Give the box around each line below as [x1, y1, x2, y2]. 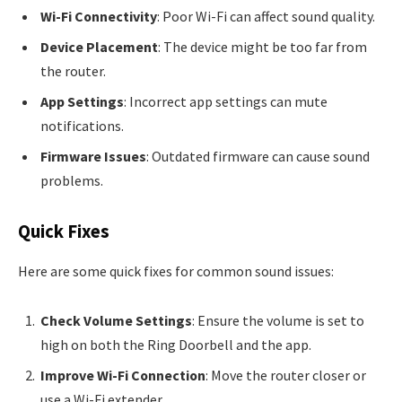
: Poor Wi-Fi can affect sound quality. [157, 6, 375, 25]
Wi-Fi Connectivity [40, 6, 157, 25]
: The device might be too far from [158, 37, 367, 56]
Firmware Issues [40, 146, 146, 165]
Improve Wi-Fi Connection [40, 366, 205, 385]
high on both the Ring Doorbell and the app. [40, 336, 311, 354]
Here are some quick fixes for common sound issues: [18, 261, 334, 280]
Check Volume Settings [40, 311, 192, 330]
